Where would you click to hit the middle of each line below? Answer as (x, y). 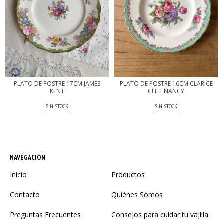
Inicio (18, 175)
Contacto (25, 195)
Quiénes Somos (137, 195)
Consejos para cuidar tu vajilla (160, 215)
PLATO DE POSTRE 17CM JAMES (57, 84)
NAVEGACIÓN (28, 158)
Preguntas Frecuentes (45, 215)
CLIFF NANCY (166, 91)
